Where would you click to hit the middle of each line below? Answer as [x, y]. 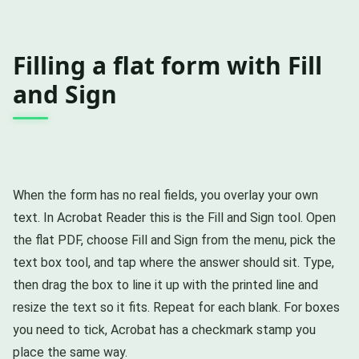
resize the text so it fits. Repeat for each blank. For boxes [176, 307]
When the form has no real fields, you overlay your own [165, 195]
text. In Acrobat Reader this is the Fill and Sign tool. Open [174, 217]
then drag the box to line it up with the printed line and [165, 284]
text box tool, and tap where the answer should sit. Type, [173, 262]
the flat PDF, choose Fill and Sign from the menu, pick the [174, 240]
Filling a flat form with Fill [167, 65]
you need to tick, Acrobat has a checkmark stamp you [164, 329]
